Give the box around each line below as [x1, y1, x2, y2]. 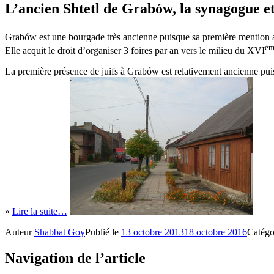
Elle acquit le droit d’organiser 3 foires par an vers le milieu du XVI [5, 45, 265, 56]
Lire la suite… [12, 206, 67, 217]
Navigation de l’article [5, 250, 146, 267]
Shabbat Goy [34, 227, 85, 238]
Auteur [5, 227, 34, 238]
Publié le [85, 227, 121, 238]
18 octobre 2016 [184, 227, 247, 238]
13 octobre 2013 [121, 227, 184, 238]
